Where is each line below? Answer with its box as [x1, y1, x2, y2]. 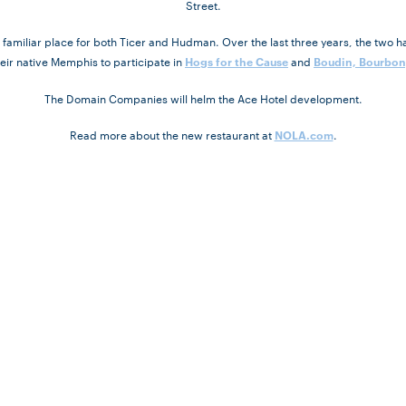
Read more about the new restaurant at [69, 126, 275, 143]
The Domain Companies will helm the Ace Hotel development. [43, 90, 362, 107]
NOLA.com [274, 127, 333, 143]
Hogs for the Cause [185, 53, 288, 70]
